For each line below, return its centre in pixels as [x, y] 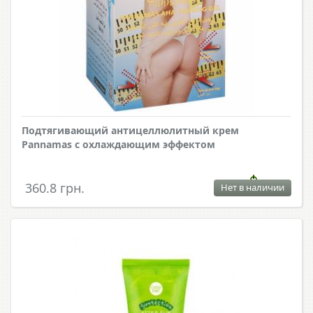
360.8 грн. [55, 188]
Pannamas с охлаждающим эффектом [118, 145]
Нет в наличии [253, 188]
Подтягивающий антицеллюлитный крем [130, 131]
